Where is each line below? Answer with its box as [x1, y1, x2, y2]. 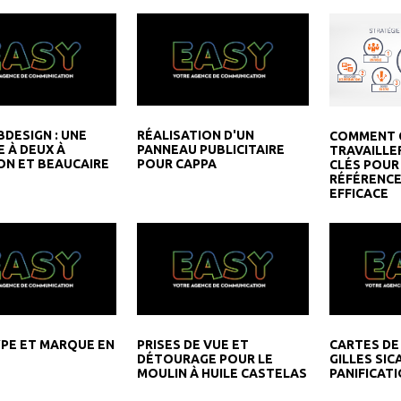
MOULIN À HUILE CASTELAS [137, 366, 308, 381]
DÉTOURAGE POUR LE [137, 352, 274, 367]
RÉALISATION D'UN [137, 128, 255, 143]
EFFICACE [328, 186, 388, 201]
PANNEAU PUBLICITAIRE [137, 142, 286, 158]
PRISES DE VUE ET [137, 337, 250, 353]
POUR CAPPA [137, 157, 218, 172]
